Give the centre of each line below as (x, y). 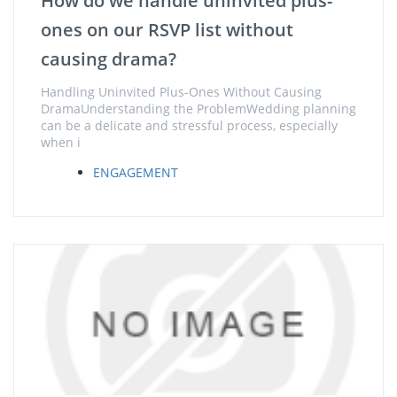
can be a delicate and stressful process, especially (189, 125)
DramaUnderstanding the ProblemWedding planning (198, 109)
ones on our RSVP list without (167, 30)
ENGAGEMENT (136, 172)
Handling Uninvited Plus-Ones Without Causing (181, 92)
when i (61, 142)
